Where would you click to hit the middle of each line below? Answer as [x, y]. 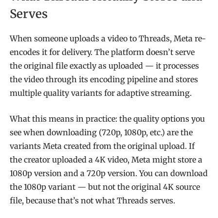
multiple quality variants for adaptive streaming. [101, 93]
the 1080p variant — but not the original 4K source [105, 187]
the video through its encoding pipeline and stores [104, 80]
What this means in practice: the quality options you [107, 118]
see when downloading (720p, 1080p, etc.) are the [101, 132]
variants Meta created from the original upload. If [102, 146]
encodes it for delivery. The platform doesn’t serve [102, 52]
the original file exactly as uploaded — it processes [104, 66]
